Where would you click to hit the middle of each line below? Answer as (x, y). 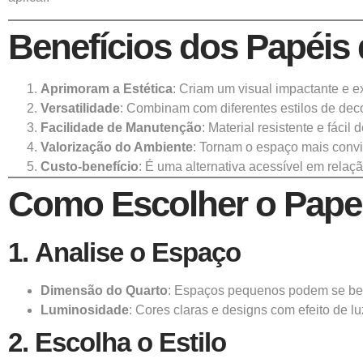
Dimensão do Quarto (104, 290)
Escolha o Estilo (130, 342)
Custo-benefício (90, 166)
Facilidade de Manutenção (121, 127)
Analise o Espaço (138, 252)
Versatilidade (80, 108)
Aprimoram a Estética (107, 88)
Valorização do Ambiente (117, 147)
